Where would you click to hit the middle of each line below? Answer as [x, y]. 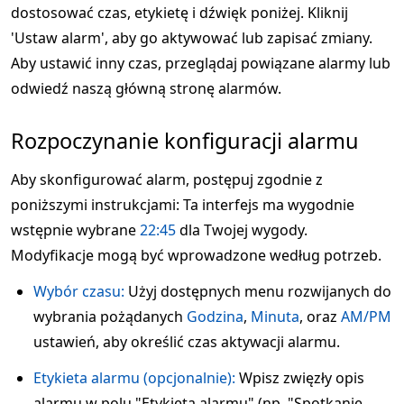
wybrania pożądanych [110, 317]
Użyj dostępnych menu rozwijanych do [258, 291]
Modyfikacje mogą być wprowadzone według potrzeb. [196, 255]
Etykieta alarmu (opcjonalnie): [134, 378]
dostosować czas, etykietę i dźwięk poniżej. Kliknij [179, 13]
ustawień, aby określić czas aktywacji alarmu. [187, 342]
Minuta [275, 317]
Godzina [215, 317]
